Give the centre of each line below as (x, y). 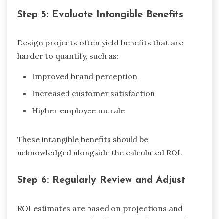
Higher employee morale (78, 110)
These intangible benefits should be (83, 139)
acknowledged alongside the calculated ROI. (100, 152)
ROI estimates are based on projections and (100, 208)
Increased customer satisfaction (93, 93)
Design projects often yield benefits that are (100, 42)
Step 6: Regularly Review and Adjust (101, 181)
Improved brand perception (85, 76)
